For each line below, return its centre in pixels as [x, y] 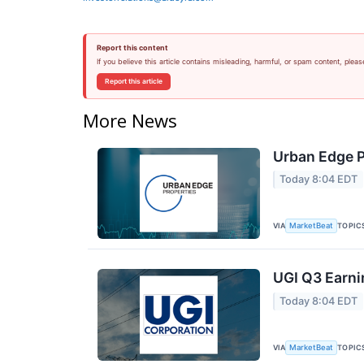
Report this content [132, 48]
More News [130, 120]
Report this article [133, 81]
